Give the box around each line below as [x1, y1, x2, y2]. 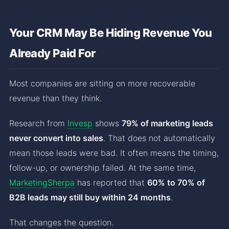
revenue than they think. [9, 93, 102, 103]
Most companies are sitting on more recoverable [9, 78, 195, 88]
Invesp [67, 118, 93, 128]
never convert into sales [9, 132, 103, 143]
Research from [9, 118, 67, 128]
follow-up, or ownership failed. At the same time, [9, 162, 196, 173]
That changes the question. [9, 217, 113, 227]
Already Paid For [9, 46, 96, 60]
